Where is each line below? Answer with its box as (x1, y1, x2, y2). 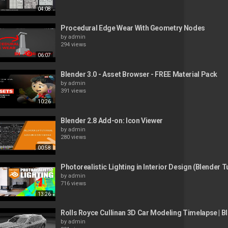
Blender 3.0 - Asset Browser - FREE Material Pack (60, 70, 218, 78)
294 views (60, 41, 86, 48)
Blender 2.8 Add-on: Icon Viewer (60, 116, 163, 125)
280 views (60, 133, 86, 140)
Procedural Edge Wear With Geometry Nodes (60, 24, 205, 33)
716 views (60, 180, 86, 187)
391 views (60, 87, 86, 94)
